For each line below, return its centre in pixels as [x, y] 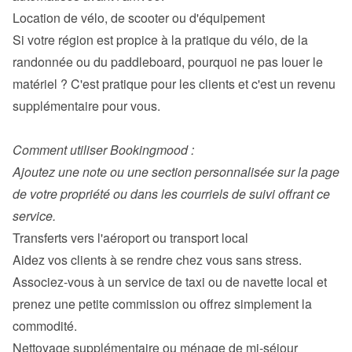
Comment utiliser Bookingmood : [103, 150]
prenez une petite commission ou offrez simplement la [162, 304]
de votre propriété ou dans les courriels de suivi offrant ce [171, 194]
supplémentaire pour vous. [86, 106]
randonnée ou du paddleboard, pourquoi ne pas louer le [168, 62]
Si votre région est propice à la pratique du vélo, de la [160, 40]
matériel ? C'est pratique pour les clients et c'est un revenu [174, 84]
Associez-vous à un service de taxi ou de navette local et [170, 282]
